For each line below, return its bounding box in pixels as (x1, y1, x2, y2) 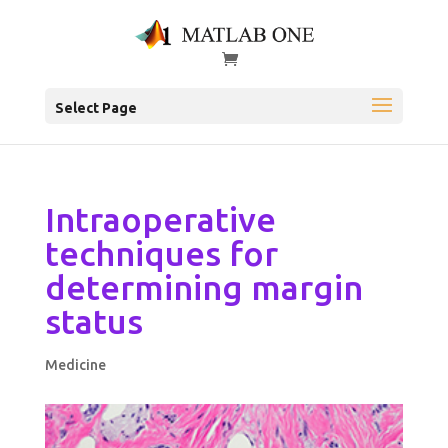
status (44, 302, 143, 341)
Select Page (54, 100, 137, 117)
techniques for (44, 234, 278, 273)
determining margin (44, 268, 363, 307)
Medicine (44, 357, 106, 374)
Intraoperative (44, 200, 276, 239)
